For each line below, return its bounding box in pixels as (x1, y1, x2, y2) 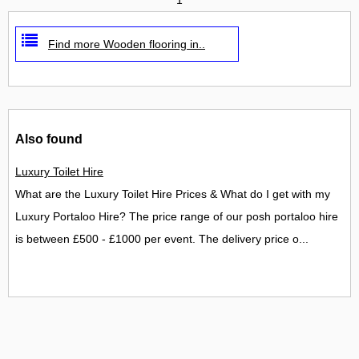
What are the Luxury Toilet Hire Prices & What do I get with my (15, 188, 330, 201)
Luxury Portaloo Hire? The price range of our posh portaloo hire (15, 210, 338, 224)
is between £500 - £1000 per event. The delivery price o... (15, 232, 309, 246)
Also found (15, 131, 83, 146)
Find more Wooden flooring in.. (48, 37, 205, 50)
